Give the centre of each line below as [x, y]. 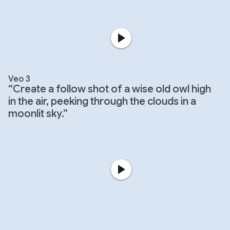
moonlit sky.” [38, 113]
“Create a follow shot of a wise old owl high [110, 89]
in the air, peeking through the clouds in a [102, 101]
